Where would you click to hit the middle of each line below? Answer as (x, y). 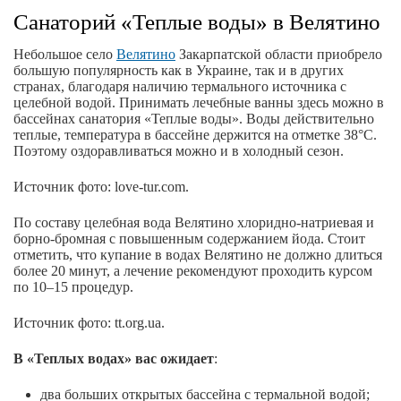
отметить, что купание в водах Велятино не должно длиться (198, 255)
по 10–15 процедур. (73, 287)
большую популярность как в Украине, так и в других (179, 71)
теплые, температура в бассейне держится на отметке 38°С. (195, 135)
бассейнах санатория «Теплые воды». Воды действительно (194, 119)
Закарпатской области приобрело (279, 55)
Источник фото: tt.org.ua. (89, 323)
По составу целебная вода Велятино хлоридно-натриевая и (194, 223)
